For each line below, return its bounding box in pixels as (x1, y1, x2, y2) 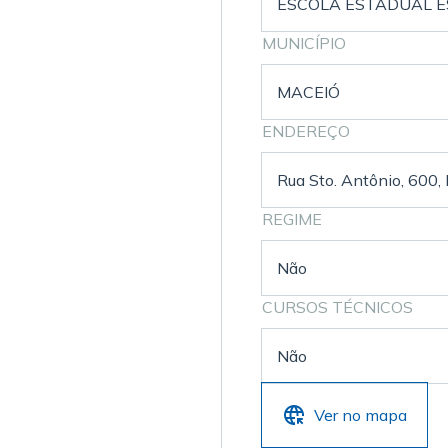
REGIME (261, 209, 322, 229)
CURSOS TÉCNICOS (261, 297, 413, 317)
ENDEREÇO (261, 121, 350, 141)
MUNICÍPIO (261, 33, 346, 53)
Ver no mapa (313, 405, 407, 425)
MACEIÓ (276, 82, 340, 102)
